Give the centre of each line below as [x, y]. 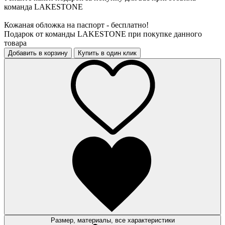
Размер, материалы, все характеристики [113, 220]
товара [15, 43]
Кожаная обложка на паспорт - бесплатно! [76, 25]
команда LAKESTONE [43, 7]
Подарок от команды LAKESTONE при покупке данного [103, 34]
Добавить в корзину [38, 53]
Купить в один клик [107, 53]
